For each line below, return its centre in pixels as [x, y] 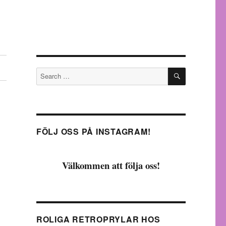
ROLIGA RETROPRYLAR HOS [98, 219]
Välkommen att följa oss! [111, 165]
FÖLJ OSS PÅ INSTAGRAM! [93, 131]
